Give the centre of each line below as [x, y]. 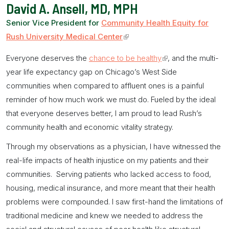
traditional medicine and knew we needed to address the [105, 215]
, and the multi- [193, 58]
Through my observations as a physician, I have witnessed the [113, 146]
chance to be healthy [125, 58]
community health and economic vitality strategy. [90, 127]
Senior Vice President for [54, 22]
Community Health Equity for [155, 22]
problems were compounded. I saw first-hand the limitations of [114, 201]
